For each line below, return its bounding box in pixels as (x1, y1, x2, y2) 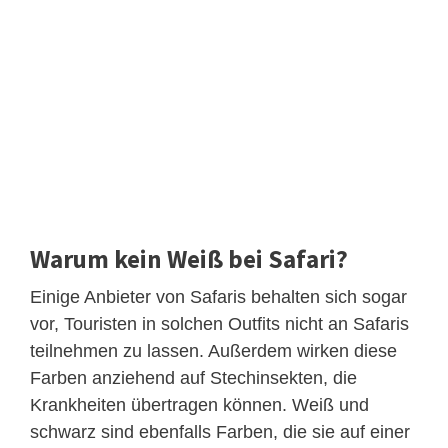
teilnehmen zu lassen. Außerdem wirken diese (30, 341, 397, 362)
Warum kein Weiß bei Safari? (30, 243, 348, 276)
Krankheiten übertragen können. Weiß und (30, 395, 369, 416)
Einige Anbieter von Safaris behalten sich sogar (30, 287, 407, 308)
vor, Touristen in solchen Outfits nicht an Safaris (30, 314, 409, 335)
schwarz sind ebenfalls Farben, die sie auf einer (30, 422, 410, 443)
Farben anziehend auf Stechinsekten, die (30, 368, 357, 389)
